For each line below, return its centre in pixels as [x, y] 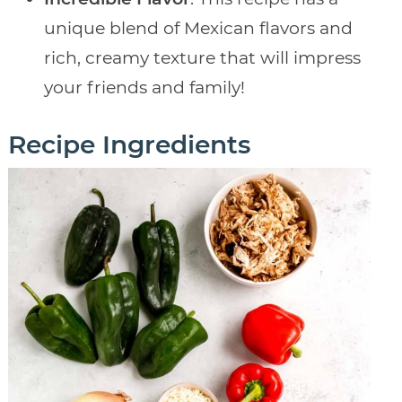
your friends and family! [144, 88]
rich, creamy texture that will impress [202, 58]
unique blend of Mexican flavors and [198, 29]
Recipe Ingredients [129, 145]
